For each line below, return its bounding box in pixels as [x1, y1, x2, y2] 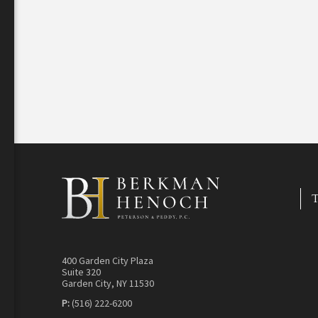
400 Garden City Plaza [62, 254, 153, 268]
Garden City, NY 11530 [62, 277, 154, 290]
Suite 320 [62, 265, 101, 279]
